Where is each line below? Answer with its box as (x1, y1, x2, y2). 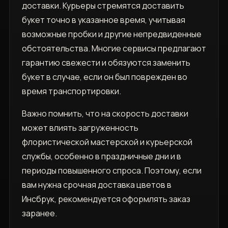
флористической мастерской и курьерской (21, 136, 192, 148)
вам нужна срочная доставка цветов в (21, 179, 172, 191)
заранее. (21, 208, 57, 219)
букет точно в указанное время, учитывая (21, 14, 185, 26)
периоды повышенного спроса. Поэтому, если (21, 165, 202, 177)
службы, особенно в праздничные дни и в (21, 151, 181, 162)
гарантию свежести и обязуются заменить (21, 57, 190, 69)
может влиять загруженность (21, 122, 138, 134)
